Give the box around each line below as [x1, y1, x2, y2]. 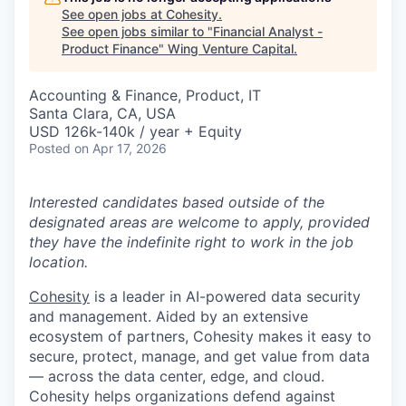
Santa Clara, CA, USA [29, 103, 176, 122]
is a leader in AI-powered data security [90, 286, 361, 305]
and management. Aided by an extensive [29, 306, 308, 325]
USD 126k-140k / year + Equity [29, 121, 242, 140]
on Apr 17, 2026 [74, 140, 167, 156]
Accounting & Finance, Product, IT [29, 85, 261, 104]
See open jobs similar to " [62, 23, 213, 39]
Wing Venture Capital [168, 40, 294, 56]
